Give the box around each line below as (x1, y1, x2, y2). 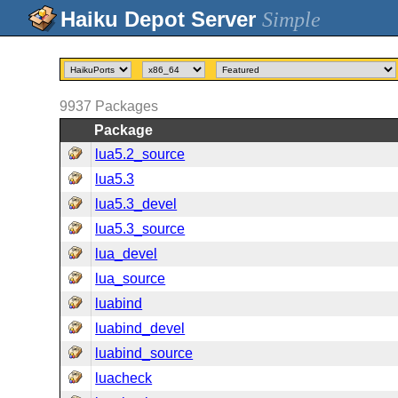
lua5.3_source (95, 221, 186, 236)
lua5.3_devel (95, 196, 178, 211)
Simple (262, 8, 321, 31)
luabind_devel (95, 321, 186, 336)
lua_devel (95, 246, 158, 261)
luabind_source (95, 346, 194, 361)
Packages (95, 99, 159, 114)
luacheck (95, 370, 153, 386)
